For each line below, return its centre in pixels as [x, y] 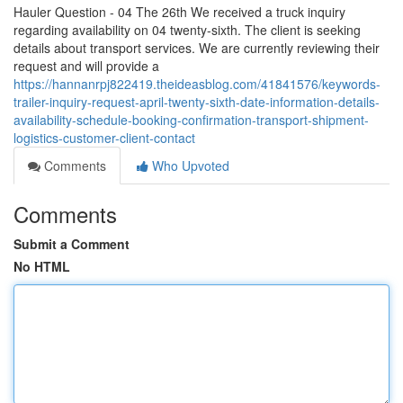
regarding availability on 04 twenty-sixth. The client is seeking [187, 30]
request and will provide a [86, 66]
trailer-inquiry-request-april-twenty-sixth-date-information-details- [197, 102]
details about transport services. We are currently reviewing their [197, 48]
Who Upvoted [189, 166]
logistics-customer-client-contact [104, 138]
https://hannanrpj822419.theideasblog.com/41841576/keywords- [197, 84]
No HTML [42, 266]
